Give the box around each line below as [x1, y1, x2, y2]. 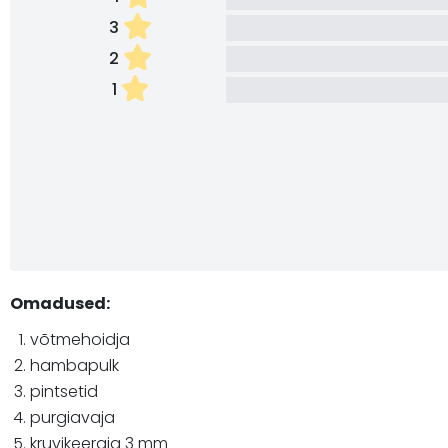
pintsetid [30, 380, 98, 404]
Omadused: [10, 292, 110, 316]
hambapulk [30, 354, 119, 378]
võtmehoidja [30, 328, 130, 352]
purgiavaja [30, 406, 115, 430]
